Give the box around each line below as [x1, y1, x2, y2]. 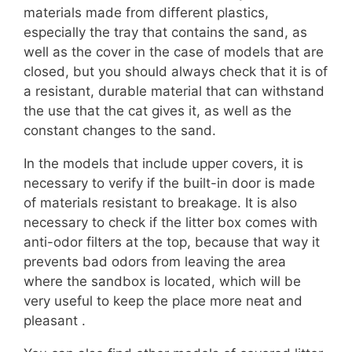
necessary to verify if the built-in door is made [24, 175, 315, 192]
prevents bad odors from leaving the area [24, 254, 286, 270]
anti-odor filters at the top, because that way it [24, 234, 320, 251]
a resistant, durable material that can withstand [24, 83, 324, 100]
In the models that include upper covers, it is [24, 156, 303, 172]
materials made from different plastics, [24, 5, 269, 21]
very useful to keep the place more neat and [24, 293, 302, 310]
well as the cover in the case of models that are [24, 44, 324, 60]
